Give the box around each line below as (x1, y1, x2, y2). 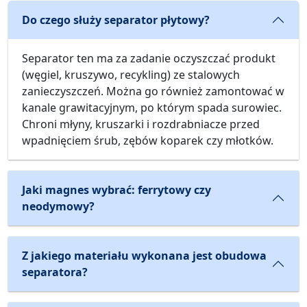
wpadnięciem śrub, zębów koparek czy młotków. (22, 133, 273, 149)
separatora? (22, 265, 88, 280)
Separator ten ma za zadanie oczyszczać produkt (22, 51, 275, 66)
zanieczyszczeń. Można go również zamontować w (22, 84, 284, 99)
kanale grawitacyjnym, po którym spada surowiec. (22, 100, 282, 116)
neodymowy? (22, 199, 95, 214)
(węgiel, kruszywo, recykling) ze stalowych (22, 67, 240, 83)
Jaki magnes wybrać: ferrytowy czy (22, 182, 211, 198)
